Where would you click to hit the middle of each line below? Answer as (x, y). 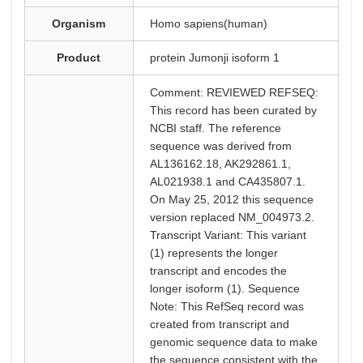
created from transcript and (219, 324)
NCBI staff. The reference (215, 128)
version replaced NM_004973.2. (232, 217)
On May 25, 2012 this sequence (231, 199)
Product (79, 58)
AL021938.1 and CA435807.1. (227, 181)
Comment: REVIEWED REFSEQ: (234, 92)
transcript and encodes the (218, 271)
